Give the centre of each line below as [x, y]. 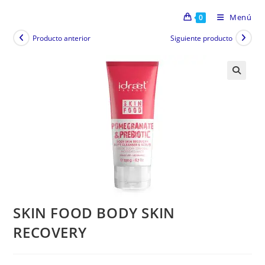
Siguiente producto [201, 38]
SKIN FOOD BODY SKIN [94, 213]
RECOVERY [50, 232]
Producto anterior [62, 38]
